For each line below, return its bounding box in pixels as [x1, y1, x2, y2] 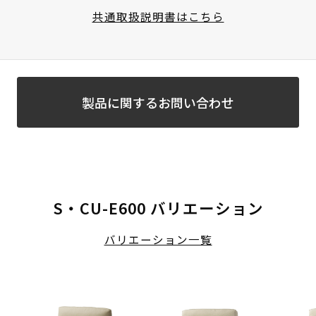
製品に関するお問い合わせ [81, 93, 234, 112]
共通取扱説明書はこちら [92, 8, 224, 24]
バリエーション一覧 [104, 231, 212, 248]
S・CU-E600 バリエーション [52, 197, 264, 219]
